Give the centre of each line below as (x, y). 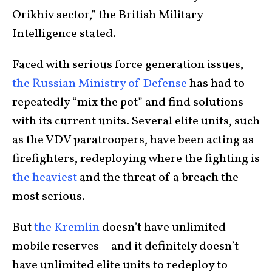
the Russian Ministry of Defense (100, 83)
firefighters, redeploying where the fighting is (136, 159)
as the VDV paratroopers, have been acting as (133, 140)
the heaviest (45, 178)
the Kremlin (67, 227)
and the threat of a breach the (158, 178)
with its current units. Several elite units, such (136, 121)
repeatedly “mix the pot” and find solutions (128, 102)
